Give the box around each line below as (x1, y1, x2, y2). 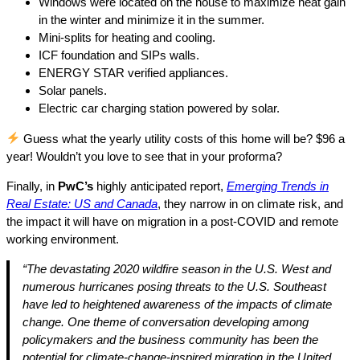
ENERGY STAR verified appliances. (39, 65, 228, 80)
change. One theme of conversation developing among (22, 314, 309, 329)
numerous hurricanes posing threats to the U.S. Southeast (22, 279, 326, 293)
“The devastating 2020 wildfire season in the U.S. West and (22, 261, 331, 276)
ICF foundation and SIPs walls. (39, 47, 199, 62)
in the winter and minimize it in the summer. (39, 12, 264, 27)
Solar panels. (39, 83, 107, 97)
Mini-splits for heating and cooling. (39, 30, 215, 44)
